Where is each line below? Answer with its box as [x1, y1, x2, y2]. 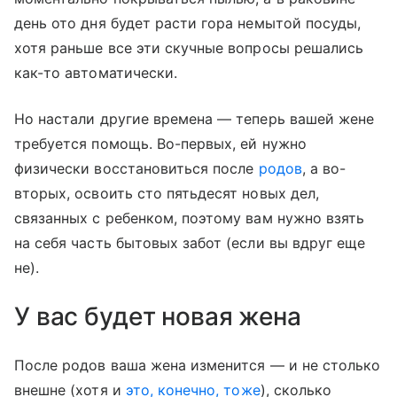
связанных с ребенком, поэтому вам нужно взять [14, 208, 365, 227]
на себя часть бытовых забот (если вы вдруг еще [14, 233, 366, 252]
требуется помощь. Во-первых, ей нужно [14, 134, 307, 152]
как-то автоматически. [14, 63, 178, 82]
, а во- [301, 159, 346, 177]
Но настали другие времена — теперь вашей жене [14, 109, 375, 128]
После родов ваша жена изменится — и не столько [14, 355, 381, 374]
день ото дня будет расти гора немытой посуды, [14, 13, 362, 32]
